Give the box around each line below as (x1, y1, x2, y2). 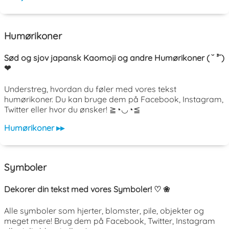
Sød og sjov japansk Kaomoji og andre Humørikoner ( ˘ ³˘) (4, 53, 224, 63)
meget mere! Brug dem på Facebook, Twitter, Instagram (4, 215, 215, 226)
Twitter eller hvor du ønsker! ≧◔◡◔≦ (4, 104, 140, 115)
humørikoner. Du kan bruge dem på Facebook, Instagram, (4, 94, 223, 105)
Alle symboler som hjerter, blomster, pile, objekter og (4, 205, 204, 216)
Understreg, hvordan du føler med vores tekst (4, 84, 176, 95)
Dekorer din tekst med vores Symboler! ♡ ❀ (4, 184, 170, 195)
